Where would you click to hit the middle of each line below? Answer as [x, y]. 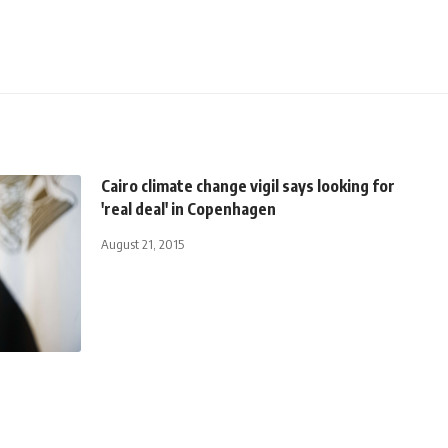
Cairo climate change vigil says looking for [248, 185]
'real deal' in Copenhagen [188, 208]
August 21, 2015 [142, 243]
